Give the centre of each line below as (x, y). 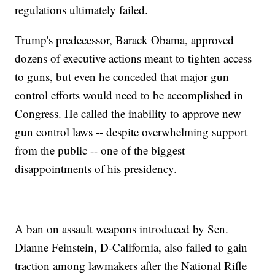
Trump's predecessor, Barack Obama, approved (125, 39)
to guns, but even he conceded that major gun (122, 76)
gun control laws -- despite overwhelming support (131, 131)
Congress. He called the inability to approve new (128, 113)
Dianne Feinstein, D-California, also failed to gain (131, 247)
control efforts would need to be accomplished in (129, 95)
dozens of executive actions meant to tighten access (134, 58)
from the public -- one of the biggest (100, 150)
